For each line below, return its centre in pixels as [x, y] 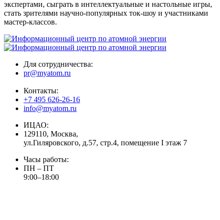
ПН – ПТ [39, 168]
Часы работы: [46, 159]
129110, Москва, [51, 134]
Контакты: [41, 90]
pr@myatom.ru [47, 73]
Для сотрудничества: [58, 64]
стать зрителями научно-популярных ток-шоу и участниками [106, 13]
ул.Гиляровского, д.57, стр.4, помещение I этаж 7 [105, 142]
